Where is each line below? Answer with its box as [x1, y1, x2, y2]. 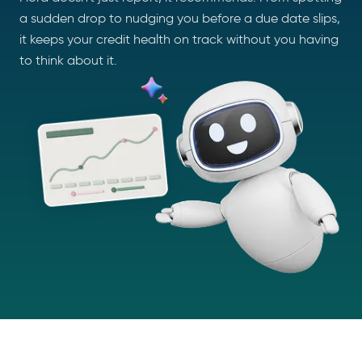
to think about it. [19, 53, 117, 68]
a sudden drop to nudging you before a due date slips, [19, 11, 340, 26]
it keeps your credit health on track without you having [19, 32, 339, 47]
